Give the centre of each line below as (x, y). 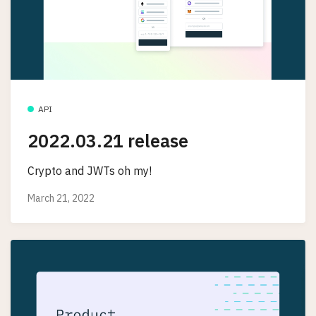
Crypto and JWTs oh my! (90, 170)
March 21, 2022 (61, 199)
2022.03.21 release (108, 141)
